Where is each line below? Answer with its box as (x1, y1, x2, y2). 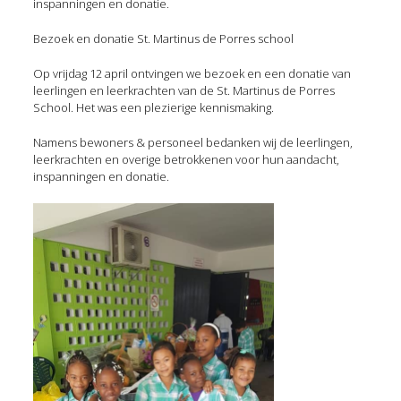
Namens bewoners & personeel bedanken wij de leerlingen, (32, 134, 353, 150)
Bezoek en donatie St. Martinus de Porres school (32, 30, 294, 47)
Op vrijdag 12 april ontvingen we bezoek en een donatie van (32, 65, 351, 81)
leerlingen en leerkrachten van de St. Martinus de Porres (32, 82, 335, 98)
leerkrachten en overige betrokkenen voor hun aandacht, (32, 151, 339, 167)
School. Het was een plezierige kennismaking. (32, 99, 274, 115)
